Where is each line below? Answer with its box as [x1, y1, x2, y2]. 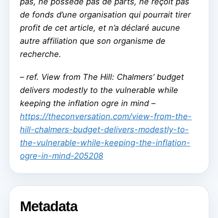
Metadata [20, 199, 77, 215]
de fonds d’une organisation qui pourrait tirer [20, 10, 191, 20]
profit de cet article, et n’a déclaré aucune [20, 23, 180, 33]
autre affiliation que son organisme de [20, 36, 165, 46]
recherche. [20, 49, 61, 59]
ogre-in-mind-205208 [20, 151, 103, 161]
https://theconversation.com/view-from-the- [20, 111, 192, 122]
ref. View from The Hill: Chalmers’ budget [26, 72, 184, 82]
